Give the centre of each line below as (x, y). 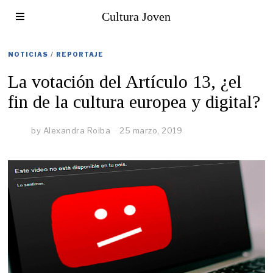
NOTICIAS (28, 54)
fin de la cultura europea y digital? (134, 101)
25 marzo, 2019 (151, 130)
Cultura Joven (136, 16)
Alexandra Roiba (77, 130)
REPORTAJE (80, 54)
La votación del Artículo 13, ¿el (125, 81)
